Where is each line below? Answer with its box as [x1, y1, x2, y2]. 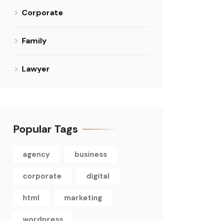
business [74, 149, 107, 159]
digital [86, 171, 110, 181]
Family [22, 36, 47, 46]
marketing [64, 193, 102, 203]
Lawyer [22, 64, 50, 74]
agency [23, 149, 50, 159]
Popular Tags [13, 122, 78, 136]
